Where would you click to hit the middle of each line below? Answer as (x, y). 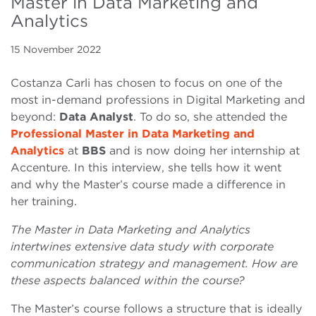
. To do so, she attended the (210, 117)
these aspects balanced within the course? (128, 281)
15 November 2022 (56, 50)
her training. (45, 202)
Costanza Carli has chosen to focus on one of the (146, 83)
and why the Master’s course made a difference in (148, 185)
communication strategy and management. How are (154, 264)
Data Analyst (96, 117)
